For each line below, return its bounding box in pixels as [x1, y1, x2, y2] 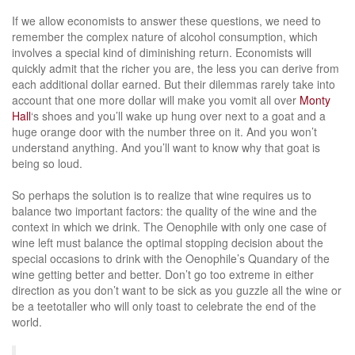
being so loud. [12, 155, 82, 171]
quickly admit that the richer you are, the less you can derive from [12, 59, 339, 76]
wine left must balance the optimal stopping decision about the [12, 234, 323, 250]
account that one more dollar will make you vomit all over [12, 91, 300, 108]
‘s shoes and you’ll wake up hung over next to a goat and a [31, 107, 326, 124]
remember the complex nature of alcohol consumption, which [12, 28, 318, 44]
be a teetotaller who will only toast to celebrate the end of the [12, 297, 316, 314]
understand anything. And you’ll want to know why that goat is [12, 139, 320, 155]
